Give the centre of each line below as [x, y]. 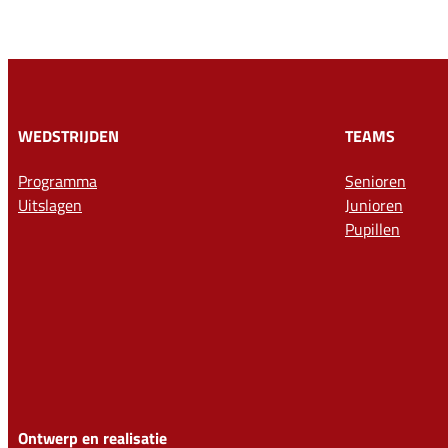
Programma [57, 181]
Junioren [374, 205]
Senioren [375, 181]
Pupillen [372, 229]
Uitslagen [50, 205]
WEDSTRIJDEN [68, 135]
